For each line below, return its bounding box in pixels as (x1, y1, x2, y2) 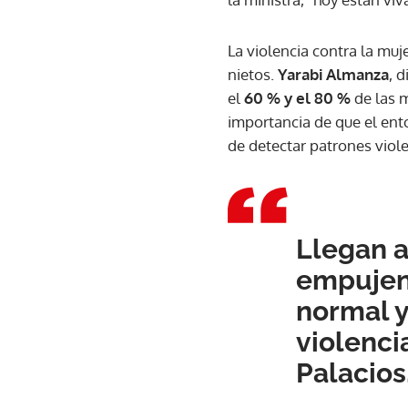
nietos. (228, 65, 278, 84)
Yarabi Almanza (278, 65, 389, 84)
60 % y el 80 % (244, 88, 351, 107)
